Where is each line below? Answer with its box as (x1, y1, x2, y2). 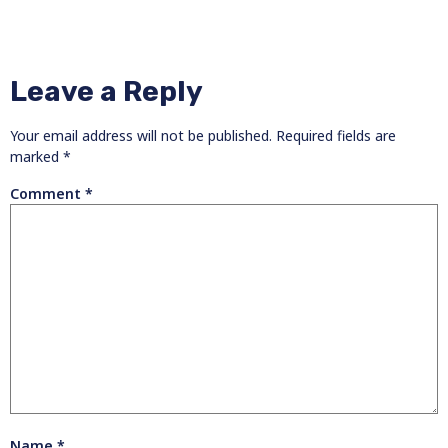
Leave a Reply (10, 75, 203, 109)
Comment (10, 184, 85, 204)
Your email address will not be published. (10, 126, 272, 146)
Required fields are (276, 126, 396, 146)
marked (10, 147, 63, 167)
